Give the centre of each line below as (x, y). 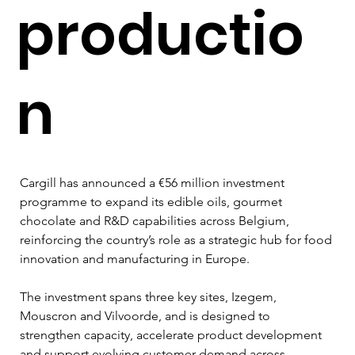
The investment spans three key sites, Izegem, (150, 296)
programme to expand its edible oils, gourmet (153, 201)
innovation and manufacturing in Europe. (135, 258)
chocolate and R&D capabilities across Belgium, (156, 220)
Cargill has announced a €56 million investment (154, 182)
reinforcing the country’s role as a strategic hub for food (177, 239)
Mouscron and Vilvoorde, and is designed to (147, 315)
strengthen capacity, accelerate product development (172, 334)
